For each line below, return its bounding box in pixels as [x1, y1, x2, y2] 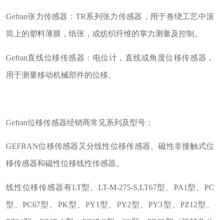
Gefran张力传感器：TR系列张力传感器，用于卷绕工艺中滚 [5, 12, 215, 21]
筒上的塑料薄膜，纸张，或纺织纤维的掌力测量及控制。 [5, 29, 202, 38]
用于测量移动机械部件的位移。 [5, 70, 116, 79]
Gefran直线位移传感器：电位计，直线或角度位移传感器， [5, 53, 215, 62]
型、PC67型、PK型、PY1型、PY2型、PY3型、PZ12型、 [5, 200, 215, 209]
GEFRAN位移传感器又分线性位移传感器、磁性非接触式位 [5, 142, 215, 151]
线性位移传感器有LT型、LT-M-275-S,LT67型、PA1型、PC [5, 183, 215, 192]
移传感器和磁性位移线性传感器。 [5, 159, 124, 168]
